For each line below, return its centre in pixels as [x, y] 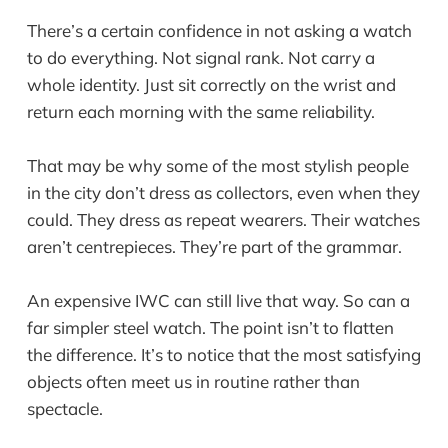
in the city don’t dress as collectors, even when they [223, 192]
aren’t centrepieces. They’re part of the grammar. [214, 246]
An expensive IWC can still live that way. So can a [218, 301]
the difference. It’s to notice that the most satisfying [223, 355]
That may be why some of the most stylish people [217, 165]
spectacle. [64, 409]
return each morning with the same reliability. [200, 111]
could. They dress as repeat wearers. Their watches [223, 219]
